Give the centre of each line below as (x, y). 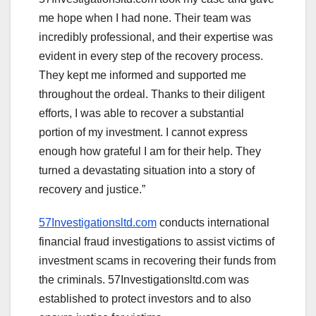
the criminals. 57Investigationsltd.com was (144, 280)
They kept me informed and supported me (142, 75)
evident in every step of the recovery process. (151, 56)
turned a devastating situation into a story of (147, 171)
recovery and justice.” (92, 190)
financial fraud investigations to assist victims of (157, 242)
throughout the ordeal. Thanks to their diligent (152, 95)
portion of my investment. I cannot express (143, 133)
